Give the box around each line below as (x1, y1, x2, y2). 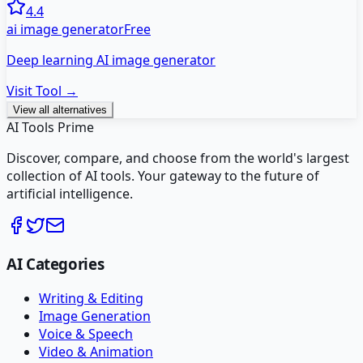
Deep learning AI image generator (6, 50, 216, 69)
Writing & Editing (39, 289, 143, 308)
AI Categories (6, 254, 105, 275)
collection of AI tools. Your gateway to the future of (6, 166, 319, 185)
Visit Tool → (6, 81, 78, 100)
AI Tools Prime (6, 117, 94, 136)
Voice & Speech (39, 325, 133, 344)
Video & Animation (39, 343, 153, 361)
